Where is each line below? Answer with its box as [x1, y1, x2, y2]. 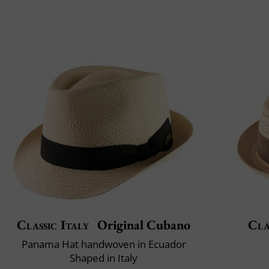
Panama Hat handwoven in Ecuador [21, 237, 186, 251]
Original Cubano [94, 216, 190, 234]
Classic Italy [17, 216, 89, 234]
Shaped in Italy [70, 250, 138, 265]
